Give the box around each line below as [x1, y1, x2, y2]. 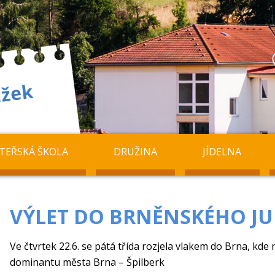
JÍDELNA [203, 145, 242, 158]
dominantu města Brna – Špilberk [10, 255, 165, 269]
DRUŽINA [114, 145, 158, 158]
